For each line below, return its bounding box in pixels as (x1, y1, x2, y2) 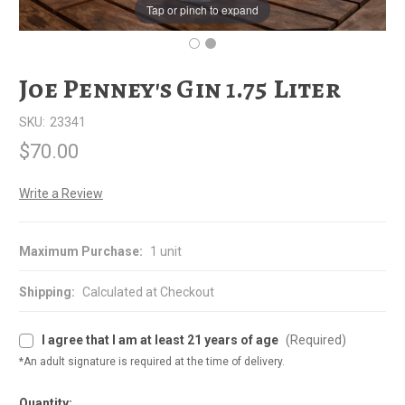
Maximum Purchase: (19, 243, 143, 259)
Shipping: (19, 284, 75, 299)
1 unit (150, 243, 182, 259)
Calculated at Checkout (82, 284, 214, 299)
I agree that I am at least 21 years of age (42, 332, 281, 347)
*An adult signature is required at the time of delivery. (19, 354, 285, 368)
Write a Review (19, 186, 103, 201)
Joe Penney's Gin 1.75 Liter (19, 71, 341, 107)
